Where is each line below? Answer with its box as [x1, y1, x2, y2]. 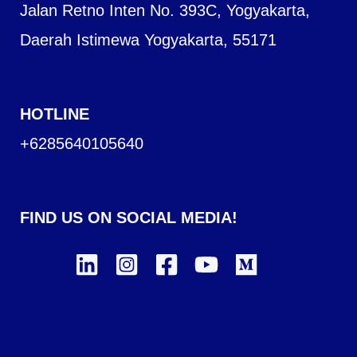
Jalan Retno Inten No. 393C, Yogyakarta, [20, 2, 310, 19]
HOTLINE [20, 105, 89, 123]
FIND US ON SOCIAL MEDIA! [20, 209, 237, 226]
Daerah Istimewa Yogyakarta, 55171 [20, 31, 277, 49]
